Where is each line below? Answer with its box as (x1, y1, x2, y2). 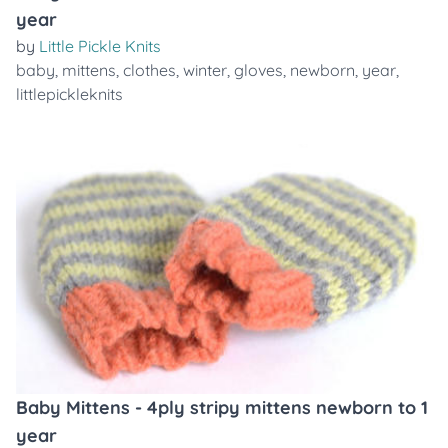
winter (183, 60, 227, 80)
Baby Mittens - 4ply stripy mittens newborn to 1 (16, 396, 428, 419)
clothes (123, 60, 176, 80)
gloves (234, 60, 283, 80)
